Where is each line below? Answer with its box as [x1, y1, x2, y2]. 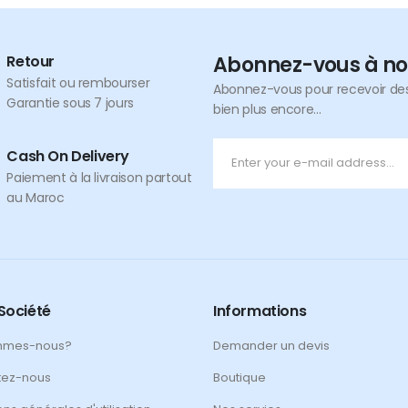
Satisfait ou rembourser [6, 73, 150, 92]
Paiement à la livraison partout [6, 168, 192, 187]
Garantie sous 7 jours [6, 93, 135, 112]
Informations [213, 300, 307, 321]
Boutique [213, 368, 266, 386]
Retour [6, 50, 55, 72]
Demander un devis [213, 336, 330, 354]
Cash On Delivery [6, 145, 129, 167]
